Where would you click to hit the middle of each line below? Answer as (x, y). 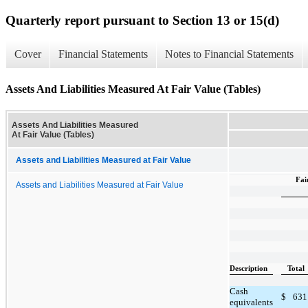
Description (249, 268)
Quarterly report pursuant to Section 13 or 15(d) (142, 20)
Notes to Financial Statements (229, 54)
